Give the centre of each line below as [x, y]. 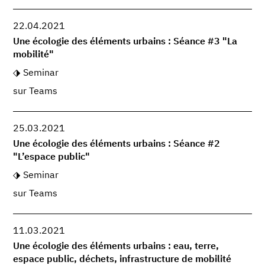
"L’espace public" [52, 158]
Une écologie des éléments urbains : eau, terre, [116, 247]
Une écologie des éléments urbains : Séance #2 [117, 145]
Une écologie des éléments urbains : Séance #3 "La [125, 42]
